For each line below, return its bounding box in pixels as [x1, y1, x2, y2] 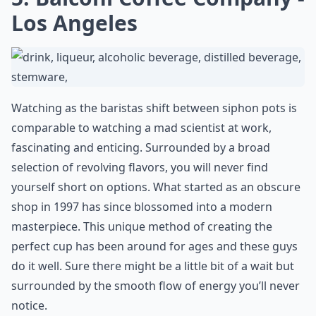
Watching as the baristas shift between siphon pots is [11, 100, 297, 116]
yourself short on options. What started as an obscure [11, 179, 300, 195]
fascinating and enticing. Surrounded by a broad [11, 140, 270, 155]
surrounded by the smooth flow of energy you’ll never [11, 278, 300, 293]
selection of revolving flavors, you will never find [11, 159, 268, 175]
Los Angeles [11, 8, 138, 37]
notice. [11, 298, 47, 313]
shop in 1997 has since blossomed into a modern [11, 199, 272, 214]
